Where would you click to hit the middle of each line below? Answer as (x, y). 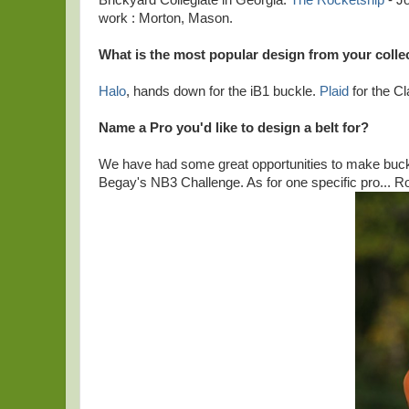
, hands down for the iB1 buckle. (223, 91)
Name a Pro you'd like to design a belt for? (234, 128)
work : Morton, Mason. (166, 18)
